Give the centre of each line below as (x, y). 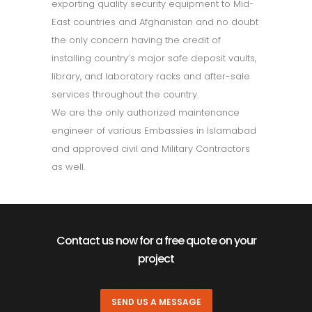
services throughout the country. (125, 94)
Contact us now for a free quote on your (156, 240)
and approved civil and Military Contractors (151, 148)
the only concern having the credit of (136, 40)
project (156, 258)
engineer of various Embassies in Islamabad (154, 130)
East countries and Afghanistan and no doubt (155, 22)
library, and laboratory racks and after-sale (151, 76)
